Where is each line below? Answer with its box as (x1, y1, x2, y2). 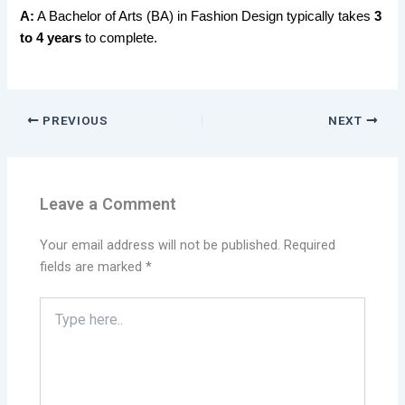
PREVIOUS (39, 112, 108, 127)
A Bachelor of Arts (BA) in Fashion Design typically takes (34, 8, 375, 24)
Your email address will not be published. (40, 236, 281, 253)
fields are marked (40, 258, 146, 275)
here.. (39, 316, 71, 331)
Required (284, 236, 336, 253)
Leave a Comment (40, 193, 177, 213)
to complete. (81, 30, 158, 45)
